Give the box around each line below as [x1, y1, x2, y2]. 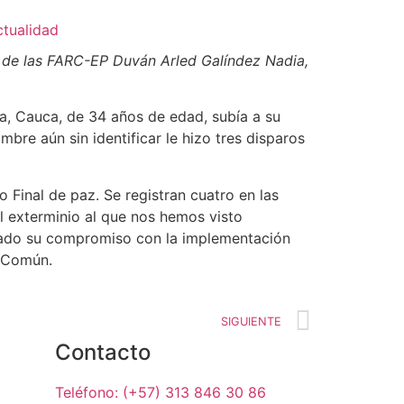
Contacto [55, 339, 151, 366]
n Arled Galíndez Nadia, [148, 51, 308, 69]
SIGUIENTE [221, 315, 281, 329]
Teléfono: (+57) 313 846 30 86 [55, 383, 266, 402]
